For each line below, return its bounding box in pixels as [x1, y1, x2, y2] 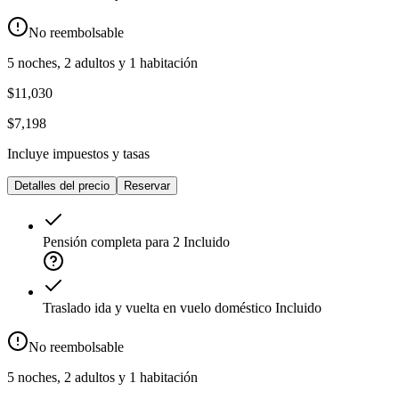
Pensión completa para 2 [43, 234, 180, 250]
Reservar [124, 179, 170, 193]
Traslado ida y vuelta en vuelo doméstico [43, 300, 272, 316]
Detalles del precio [14, 179, 110, 193]
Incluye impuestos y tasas [7, 146, 150, 162]
